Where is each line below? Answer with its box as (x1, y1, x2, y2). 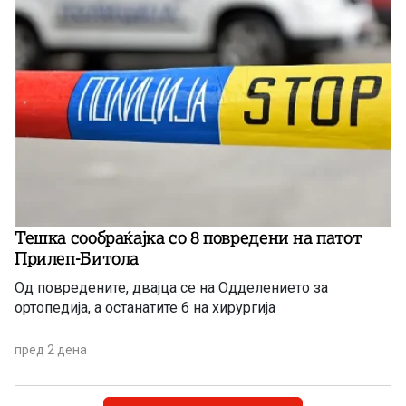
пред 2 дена (14, 343, 87, 358)
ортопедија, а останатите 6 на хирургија (14, 299, 275, 317)
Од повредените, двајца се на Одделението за (14, 279, 328, 297)
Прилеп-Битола (14, 247, 140, 270)
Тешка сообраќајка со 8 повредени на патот (14, 227, 362, 249)
